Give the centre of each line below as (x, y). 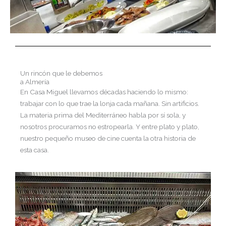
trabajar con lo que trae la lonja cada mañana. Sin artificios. (110, 103)
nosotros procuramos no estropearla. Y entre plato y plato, (110, 126)
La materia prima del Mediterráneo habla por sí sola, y (103, 115)
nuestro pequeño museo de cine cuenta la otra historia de (108, 138)
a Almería (35, 81)
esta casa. (35, 150)
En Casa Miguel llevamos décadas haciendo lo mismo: (104, 92)
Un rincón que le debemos (61, 73)
